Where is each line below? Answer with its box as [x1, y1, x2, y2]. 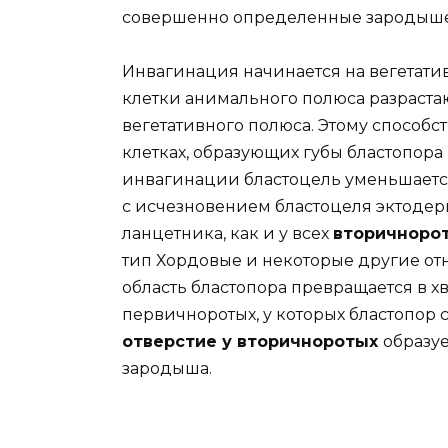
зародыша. [122, 359, 212, 379]
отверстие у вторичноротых [122, 332, 383, 352]
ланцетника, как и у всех [122, 224, 333, 244]
